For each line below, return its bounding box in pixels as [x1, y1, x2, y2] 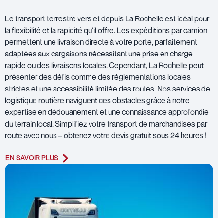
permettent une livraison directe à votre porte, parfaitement [5, 36, 197, 47]
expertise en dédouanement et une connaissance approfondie [5, 107, 209, 117]
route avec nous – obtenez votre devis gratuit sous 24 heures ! [5, 130, 207, 140]
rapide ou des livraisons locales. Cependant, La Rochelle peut [5, 60, 204, 70]
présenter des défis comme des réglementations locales [5, 72, 191, 82]
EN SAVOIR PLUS [5, 153, 58, 162]
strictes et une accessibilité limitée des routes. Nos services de [5, 83, 210, 93]
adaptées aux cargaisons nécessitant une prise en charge [5, 48, 193, 58]
